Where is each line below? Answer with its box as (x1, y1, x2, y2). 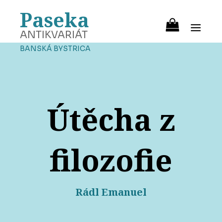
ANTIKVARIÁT (20, 29, 88, 41)
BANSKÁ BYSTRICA (20, 44, 91, 53)
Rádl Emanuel (75, 185, 147, 199)
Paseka (20, 6, 89, 33)
